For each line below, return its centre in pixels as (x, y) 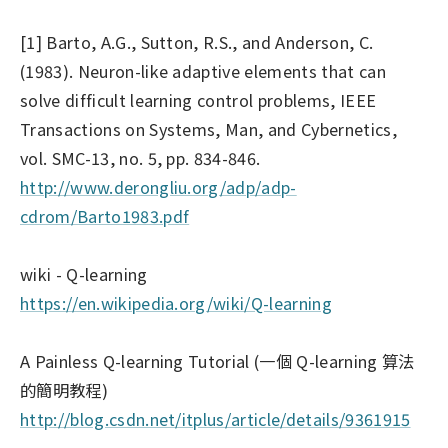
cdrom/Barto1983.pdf (105, 216)
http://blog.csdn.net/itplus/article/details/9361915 (215, 419)
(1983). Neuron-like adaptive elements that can (203, 71)
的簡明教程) (64, 390)
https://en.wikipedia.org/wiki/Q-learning (176, 303)
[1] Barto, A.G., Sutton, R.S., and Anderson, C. (197, 42)
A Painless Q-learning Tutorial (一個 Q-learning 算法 (217, 361)
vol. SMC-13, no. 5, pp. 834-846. (140, 158)
